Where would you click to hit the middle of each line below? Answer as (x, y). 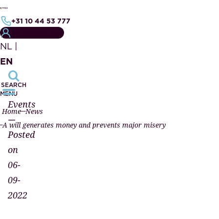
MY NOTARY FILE (37, 33)
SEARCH (14, 85)
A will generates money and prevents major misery (84, 125)
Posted (21, 134)
